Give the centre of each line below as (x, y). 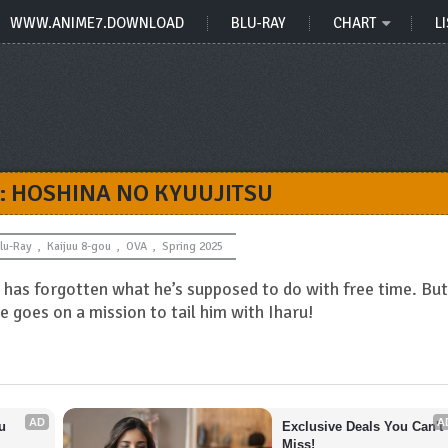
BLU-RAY (258, 23)
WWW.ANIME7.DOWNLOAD (97, 23)
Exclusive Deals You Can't (363, 426)
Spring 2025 (192, 246)
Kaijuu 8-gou (78, 246)
